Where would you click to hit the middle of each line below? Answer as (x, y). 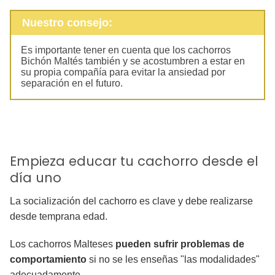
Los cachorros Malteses (63, 244)
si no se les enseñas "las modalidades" (173, 260)
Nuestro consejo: (67, 23)
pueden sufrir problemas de (180, 244)
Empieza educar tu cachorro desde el (134, 161)
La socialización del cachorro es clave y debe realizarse (131, 201)
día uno (36, 178)
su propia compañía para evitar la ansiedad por (123, 72)
